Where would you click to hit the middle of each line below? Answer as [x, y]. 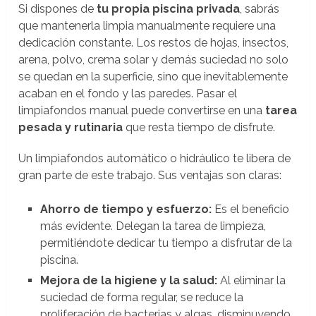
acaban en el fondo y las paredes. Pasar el [128, 94]
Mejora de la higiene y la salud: [128, 281]
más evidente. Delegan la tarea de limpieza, [153, 226]
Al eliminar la [251, 281]
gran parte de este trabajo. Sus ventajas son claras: [150, 176]
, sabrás [260, 9]
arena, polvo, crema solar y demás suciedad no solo [154, 60]
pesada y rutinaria [71, 128]
